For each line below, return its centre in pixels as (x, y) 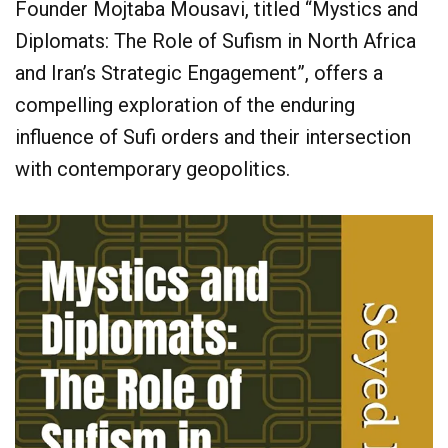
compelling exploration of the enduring (185, 105)
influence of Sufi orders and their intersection (213, 137)
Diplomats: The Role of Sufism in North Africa (215, 41)
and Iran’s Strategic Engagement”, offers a (199, 73)
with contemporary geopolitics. (152, 169)
